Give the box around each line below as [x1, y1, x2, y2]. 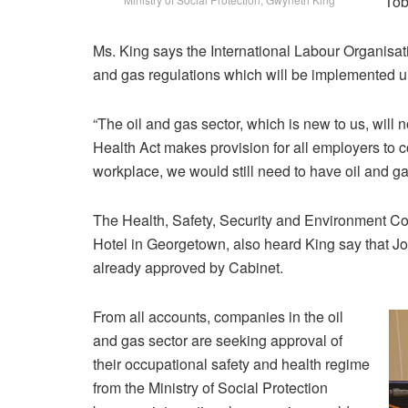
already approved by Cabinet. [93, 257, 283, 279]
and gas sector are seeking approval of [93, 330, 342, 352]
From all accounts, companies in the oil [93, 306, 343, 328]
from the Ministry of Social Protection [93, 377, 328, 399]
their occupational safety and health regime [93, 353, 370, 375]
